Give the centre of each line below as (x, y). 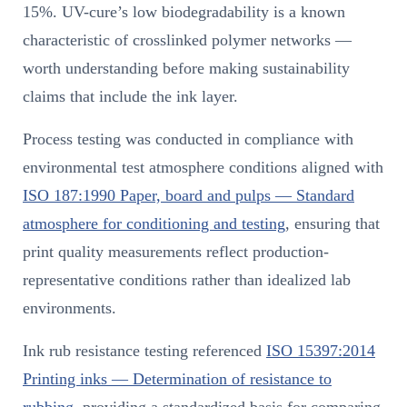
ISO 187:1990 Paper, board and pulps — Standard (189, 195)
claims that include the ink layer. (130, 96)
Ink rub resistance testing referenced (144, 350)
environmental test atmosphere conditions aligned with (203, 167)
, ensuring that (333, 223)
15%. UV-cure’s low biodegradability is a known (184, 11)
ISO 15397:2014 (321, 350)
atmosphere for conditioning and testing (154, 223)
